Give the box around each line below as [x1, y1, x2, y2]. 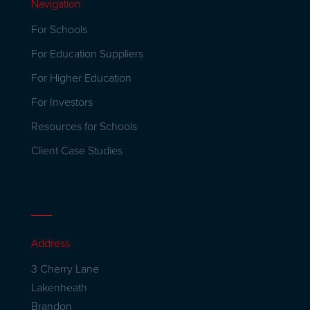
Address [30, 237, 70, 251]
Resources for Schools [30, 120, 137, 134]
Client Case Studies [30, 144, 122, 158]
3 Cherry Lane [30, 262, 99, 277]
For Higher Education [30, 71, 131, 86]
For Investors [30, 95, 93, 110]
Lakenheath [30, 281, 87, 295]
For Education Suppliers [30, 47, 143, 62]
